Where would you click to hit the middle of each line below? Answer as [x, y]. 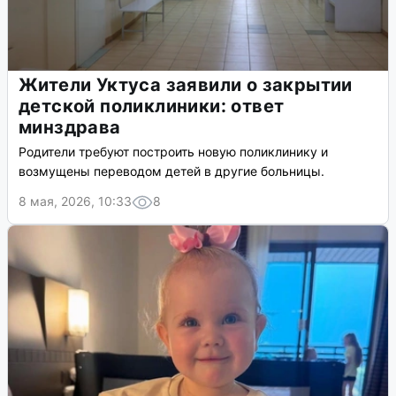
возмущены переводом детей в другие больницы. [171, 171]
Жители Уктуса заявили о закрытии [186, 85]
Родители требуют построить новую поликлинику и [173, 152]
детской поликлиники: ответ [152, 107]
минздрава [70, 128]
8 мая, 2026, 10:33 [75, 202]
